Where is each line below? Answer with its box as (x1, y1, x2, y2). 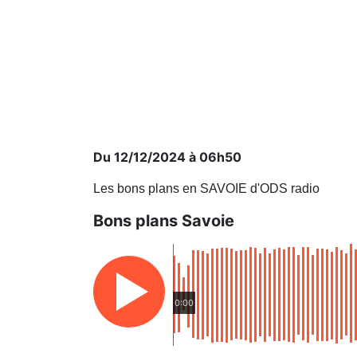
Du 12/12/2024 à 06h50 (93, 149, 241, 165)
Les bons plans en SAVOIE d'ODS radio (93, 182, 320, 195)
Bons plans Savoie (93, 211, 234, 230)
